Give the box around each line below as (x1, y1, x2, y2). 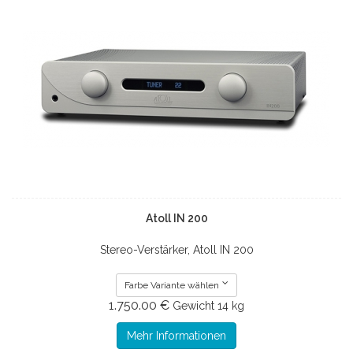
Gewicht (173, 299, 214, 312)
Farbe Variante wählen (124, 279, 220, 291)
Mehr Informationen (127, 329, 226, 342)
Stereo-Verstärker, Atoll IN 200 (99, 243, 254, 256)
